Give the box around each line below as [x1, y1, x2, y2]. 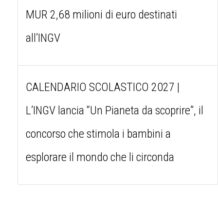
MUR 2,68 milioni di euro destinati [26, 7, 177, 21]
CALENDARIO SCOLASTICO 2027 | [26, 80, 180, 94]
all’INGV [26, 31, 60, 45]
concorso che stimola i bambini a [26, 127, 171, 141]
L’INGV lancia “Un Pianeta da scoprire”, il [26, 103, 203, 117]
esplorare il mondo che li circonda [26, 150, 174, 164]
